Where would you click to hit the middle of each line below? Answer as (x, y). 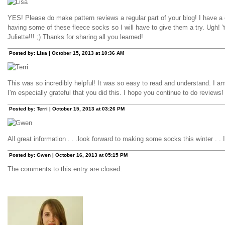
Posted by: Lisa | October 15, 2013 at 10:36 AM (67, 53)
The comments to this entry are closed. (65, 169)
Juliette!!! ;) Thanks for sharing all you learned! (75, 37)
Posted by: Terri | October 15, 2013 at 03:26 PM (67, 108)
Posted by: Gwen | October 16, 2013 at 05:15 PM (68, 155)
